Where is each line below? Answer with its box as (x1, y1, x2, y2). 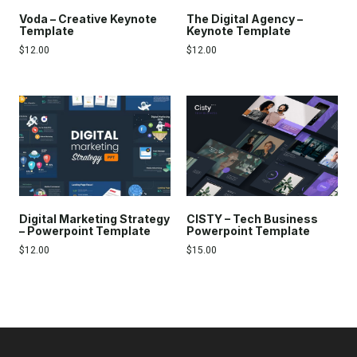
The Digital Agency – (186, 11, 303, 25)
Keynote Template (186, 23, 291, 37)
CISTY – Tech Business (186, 212, 318, 226)
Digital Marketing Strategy (19, 212, 170, 226)
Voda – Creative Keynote (19, 11, 157, 25)
